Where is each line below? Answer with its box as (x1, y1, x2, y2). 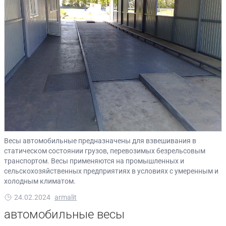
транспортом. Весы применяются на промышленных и (4, 156, 184, 165)
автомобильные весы (4, 207, 125, 221)
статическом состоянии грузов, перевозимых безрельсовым (4, 146, 205, 155)
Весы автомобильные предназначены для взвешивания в (4, 136, 196, 145)
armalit (54, 193, 77, 201)
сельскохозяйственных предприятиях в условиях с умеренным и (4, 166, 218, 175)
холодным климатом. (4, 177, 76, 185)
